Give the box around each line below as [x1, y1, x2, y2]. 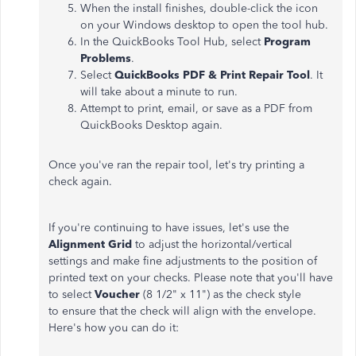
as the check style [213, 288, 301, 301]
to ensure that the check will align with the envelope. [48, 304, 316, 318]
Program [264, 35, 311, 48]
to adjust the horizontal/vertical [132, 238, 292, 251]
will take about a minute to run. [80, 85, 238, 99]
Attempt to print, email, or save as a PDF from [80, 102, 312, 115]
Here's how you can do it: [48, 321, 179, 335]
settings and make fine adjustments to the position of [48, 254, 317, 268]
